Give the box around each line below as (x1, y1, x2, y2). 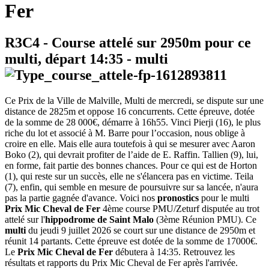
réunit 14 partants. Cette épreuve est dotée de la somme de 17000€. (5, 236, 258, 247)
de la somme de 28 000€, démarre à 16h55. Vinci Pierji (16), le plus (5, 117, 261, 128)
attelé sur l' (5, 214, 45, 225)
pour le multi (199, 193, 249, 204)
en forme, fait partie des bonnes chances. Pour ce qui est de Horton (5, 160, 257, 171)
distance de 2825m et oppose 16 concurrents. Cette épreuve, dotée (5, 106, 255, 117)
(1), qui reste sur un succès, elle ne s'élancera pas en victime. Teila (5, 171, 253, 182)
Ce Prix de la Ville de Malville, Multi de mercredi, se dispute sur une (5, 95, 264, 106)
